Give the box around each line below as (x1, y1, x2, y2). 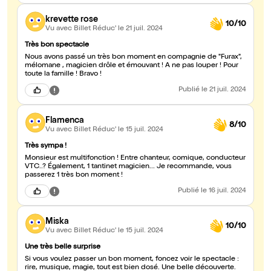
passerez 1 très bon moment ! (25, 172, 123, 180)
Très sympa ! (25, 143, 67, 151)
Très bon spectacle (25, 42, 89, 50)
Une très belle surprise (25, 244, 100, 252)
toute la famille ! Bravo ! (25, 71, 102, 79)
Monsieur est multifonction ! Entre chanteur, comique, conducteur (25, 155, 246, 163)
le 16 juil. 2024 (201, 188, 246, 195)
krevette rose (45, 15, 98, 24)
